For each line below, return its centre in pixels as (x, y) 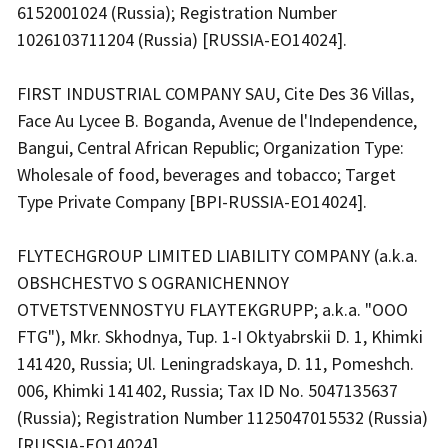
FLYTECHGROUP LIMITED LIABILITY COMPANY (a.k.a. (217, 256)
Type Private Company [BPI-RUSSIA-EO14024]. (194, 202)
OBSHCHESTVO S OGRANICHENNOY (153, 283)
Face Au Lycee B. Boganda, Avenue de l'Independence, (217, 121)
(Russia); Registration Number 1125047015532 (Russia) (222, 418)
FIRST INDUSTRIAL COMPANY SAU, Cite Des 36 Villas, (215, 94)
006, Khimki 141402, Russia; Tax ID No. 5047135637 (207, 391)
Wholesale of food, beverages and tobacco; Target (206, 175)
